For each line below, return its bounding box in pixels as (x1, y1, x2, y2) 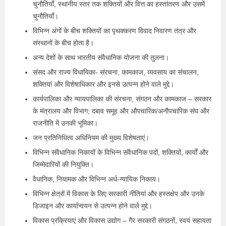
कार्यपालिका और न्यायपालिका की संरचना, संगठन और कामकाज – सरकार (33, 94, 211, 103)
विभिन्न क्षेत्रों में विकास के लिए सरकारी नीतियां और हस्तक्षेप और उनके (33, 189, 204, 198)
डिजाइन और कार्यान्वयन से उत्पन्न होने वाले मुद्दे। (33, 201, 152, 210)
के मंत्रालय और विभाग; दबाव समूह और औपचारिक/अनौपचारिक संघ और (33, 106, 209, 115)
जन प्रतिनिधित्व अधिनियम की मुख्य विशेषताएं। (33, 133, 149, 142)
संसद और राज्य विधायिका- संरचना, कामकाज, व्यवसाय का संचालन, (33, 68, 199, 76)
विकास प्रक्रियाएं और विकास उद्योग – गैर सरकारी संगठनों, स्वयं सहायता (33, 216, 211, 224)
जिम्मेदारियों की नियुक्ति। (33, 160, 94, 168)
